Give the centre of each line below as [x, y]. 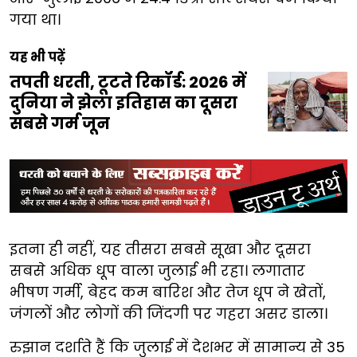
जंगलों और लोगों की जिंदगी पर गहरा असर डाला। [169, 314]
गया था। [35, 19]
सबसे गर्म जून [60, 123]
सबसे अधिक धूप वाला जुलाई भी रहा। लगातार [157, 271]
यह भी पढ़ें [37, 57]
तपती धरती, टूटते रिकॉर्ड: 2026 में [128, 82]
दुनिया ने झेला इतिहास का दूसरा [124, 102]
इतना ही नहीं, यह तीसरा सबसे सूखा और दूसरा [160, 249]
